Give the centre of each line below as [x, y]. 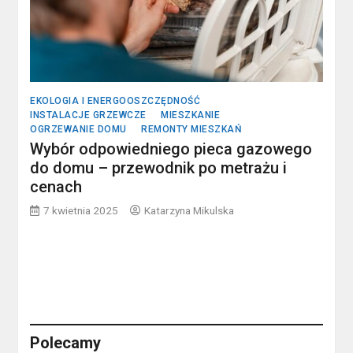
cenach [56, 187]
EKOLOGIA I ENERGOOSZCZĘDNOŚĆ [115, 101]
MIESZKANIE [191, 115]
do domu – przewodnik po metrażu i [159, 168]
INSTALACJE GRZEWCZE [88, 115]
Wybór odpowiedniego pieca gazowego [171, 149]
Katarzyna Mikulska [190, 211]
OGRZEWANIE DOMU [78, 130]
